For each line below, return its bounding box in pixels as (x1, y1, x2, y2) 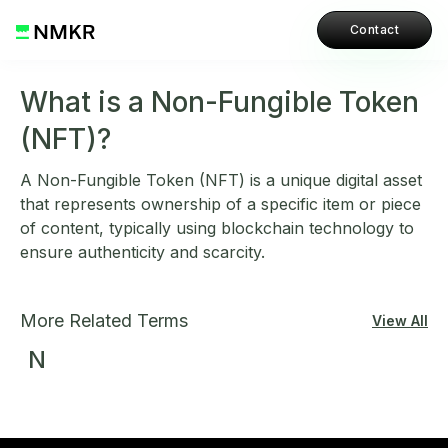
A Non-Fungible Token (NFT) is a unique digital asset (20, 170, 422, 190)
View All (372, 312, 428, 329)
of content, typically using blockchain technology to (20, 218, 414, 238)
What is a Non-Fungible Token (20, 85, 419, 119)
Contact (349, 22, 399, 37)
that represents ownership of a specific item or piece (20, 194, 421, 214)
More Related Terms (20, 310, 188, 331)
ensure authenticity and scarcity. (20, 242, 265, 262)
